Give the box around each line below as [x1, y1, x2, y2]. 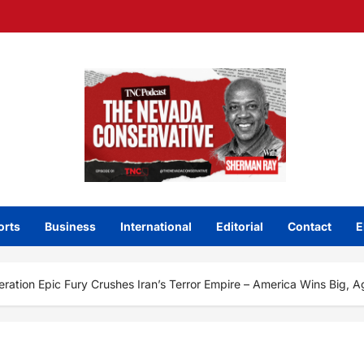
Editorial [216, 219, 263, 233]
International [120, 219, 192, 233]
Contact [288, 219, 331, 233]
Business [45, 219, 96, 233]
